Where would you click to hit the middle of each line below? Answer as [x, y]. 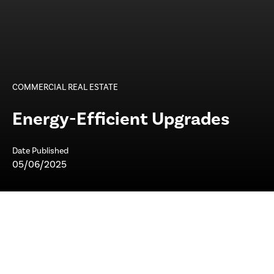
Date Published [40, 151]
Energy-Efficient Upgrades [121, 119]
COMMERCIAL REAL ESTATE [65, 87]
